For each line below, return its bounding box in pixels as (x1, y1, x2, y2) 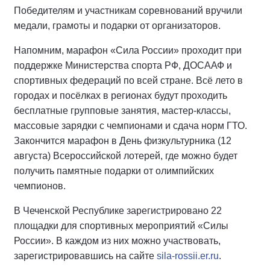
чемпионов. (14, 181, 66, 191)
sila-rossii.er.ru (157, 251, 219, 261)
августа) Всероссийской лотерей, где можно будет (14, 151, 237, 161)
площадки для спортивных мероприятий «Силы (14, 221, 228, 231)
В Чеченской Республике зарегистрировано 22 (14, 206, 222, 216)
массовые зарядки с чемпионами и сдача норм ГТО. (14, 121, 247, 131)
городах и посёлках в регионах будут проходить (14, 90, 227, 101)
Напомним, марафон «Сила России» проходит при (14, 45, 242, 55)
